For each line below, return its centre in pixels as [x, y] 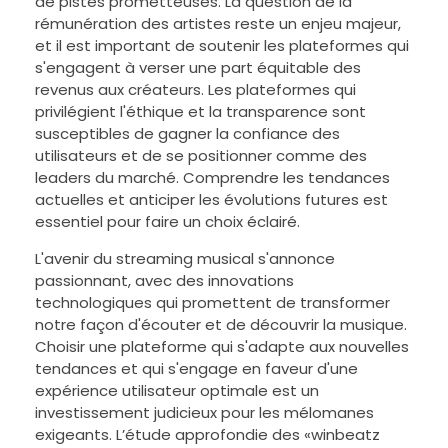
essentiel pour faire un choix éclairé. [167, 221]
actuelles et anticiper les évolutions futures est [211, 199]
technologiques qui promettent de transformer [212, 302]
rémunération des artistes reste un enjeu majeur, [218, 23]
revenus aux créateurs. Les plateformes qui [195, 89]
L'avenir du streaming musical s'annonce [185, 258]
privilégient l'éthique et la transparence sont [200, 111]
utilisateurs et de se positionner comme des [201, 155]
